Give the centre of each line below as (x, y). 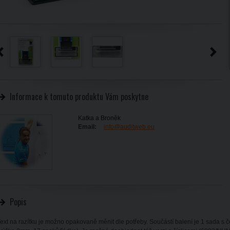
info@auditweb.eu (129, 127)
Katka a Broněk (99, 118)
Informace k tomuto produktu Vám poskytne (79, 97)
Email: (87, 127)
